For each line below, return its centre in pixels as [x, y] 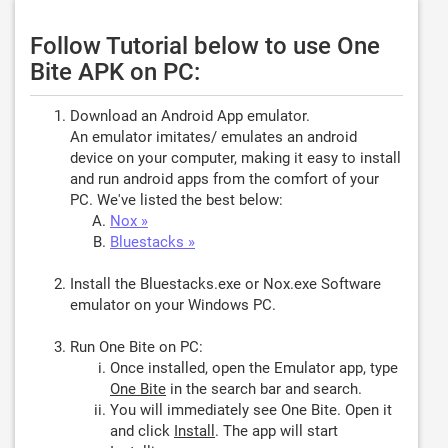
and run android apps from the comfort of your [224, 179]
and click [142, 431]
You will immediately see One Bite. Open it [251, 410]
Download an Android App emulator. [190, 116]
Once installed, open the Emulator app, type [254, 368]
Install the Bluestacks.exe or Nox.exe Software [225, 284]
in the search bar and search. [264, 389]
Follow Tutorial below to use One [205, 46]
